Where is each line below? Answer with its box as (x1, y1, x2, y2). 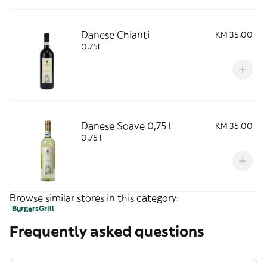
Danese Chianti (81, 29, 150, 41)
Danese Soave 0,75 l (81, 120, 171, 132)
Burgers (12, 204, 39, 213)
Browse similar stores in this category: (10, 192, 179, 204)
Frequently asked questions (10, 222, 204, 240)
